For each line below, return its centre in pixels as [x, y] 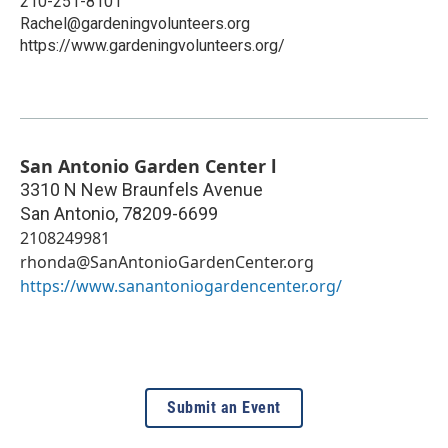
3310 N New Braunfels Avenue [141, 189]
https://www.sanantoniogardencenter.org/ [181, 285]
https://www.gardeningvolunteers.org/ [152, 45]
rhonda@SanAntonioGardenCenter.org [167, 261]
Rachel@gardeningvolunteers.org [135, 23]
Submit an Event [224, 407]
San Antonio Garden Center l [148, 165]
